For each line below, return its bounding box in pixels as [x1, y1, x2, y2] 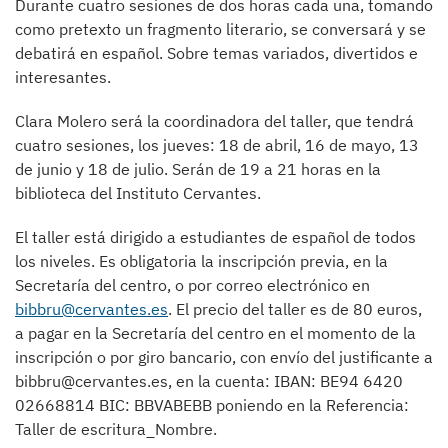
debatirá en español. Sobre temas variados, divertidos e [15, 43, 418, 63]
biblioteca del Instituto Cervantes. [15, 183, 261, 203]
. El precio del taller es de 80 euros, [168, 299, 422, 319]
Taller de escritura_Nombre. [15, 419, 217, 439]
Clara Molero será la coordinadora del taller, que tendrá [15, 111, 414, 131]
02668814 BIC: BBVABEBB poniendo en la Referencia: [15, 395, 409, 415]
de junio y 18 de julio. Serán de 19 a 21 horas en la [15, 159, 381, 179]
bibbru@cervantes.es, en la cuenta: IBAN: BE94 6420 [15, 371, 403, 391]
